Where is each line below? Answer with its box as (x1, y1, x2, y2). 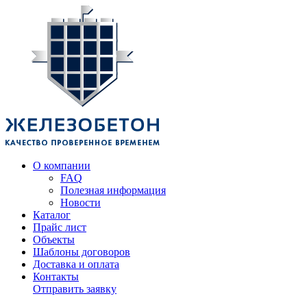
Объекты (33, 234, 75, 245)
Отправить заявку (33, 283, 116, 295)
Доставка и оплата (33, 258, 119, 270)
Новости (60, 197, 101, 208)
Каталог (33, 209, 71, 221)
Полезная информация (60, 184, 166, 196)
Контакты (33, 271, 79, 282)
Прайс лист (33, 221, 86, 233)
